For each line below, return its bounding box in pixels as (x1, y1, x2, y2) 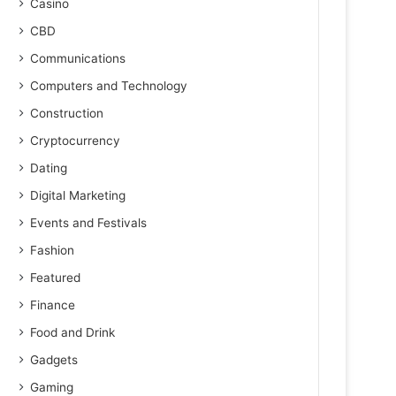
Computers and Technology (30, 79, 188, 93)
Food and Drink (30, 325, 116, 339)
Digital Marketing (30, 188, 126, 202)
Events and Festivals (30, 216, 148, 230)
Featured (30, 270, 81, 285)
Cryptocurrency (30, 133, 121, 148)
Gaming (30, 380, 74, 394)
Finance (30, 298, 76, 312)
